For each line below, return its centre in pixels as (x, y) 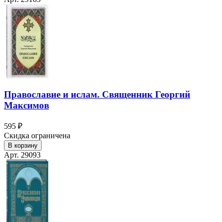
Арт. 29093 (22, 155)
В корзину (23, 145)
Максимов (27, 106)
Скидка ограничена (37, 135)
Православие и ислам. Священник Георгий (97, 95)
